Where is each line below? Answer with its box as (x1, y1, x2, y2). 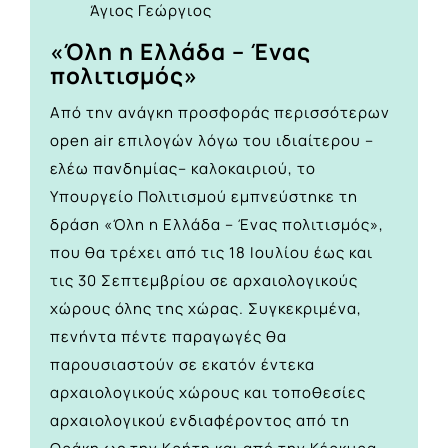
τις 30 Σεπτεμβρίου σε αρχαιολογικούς (50, 270, 358, 292)
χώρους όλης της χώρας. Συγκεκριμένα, (50, 298, 362, 320)
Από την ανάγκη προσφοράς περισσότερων (50, 102, 390, 124)
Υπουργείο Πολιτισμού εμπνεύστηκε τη (50, 186, 358, 208)
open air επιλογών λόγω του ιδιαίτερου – (50, 130, 374, 152)
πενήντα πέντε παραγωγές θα (50, 326, 287, 348)
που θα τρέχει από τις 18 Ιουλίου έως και (50, 242, 373, 264)
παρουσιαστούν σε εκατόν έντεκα (50, 354, 315, 376)
